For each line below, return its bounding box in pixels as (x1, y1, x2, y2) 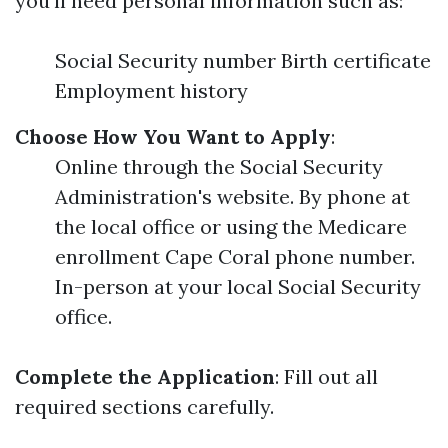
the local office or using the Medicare (55, 214, 407, 239)
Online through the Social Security (55, 154, 383, 179)
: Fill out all (275, 364, 378, 389)
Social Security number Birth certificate (55, 48, 431, 73)
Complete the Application (15, 364, 275, 389)
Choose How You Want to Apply (15, 124, 331, 149)
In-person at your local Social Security (55, 274, 421, 299)
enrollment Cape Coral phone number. (55, 244, 415, 269)
